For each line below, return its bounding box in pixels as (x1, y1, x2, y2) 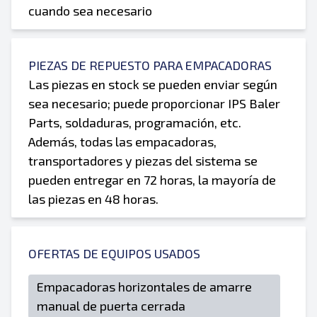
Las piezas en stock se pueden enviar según (28, 76, 277, 92)
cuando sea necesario (28, 3, 152, 18)
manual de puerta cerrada (37, 298, 185, 313)
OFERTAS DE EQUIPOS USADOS (28, 246, 200, 261)
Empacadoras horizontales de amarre (37, 279, 252, 294)
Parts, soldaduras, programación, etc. (28, 115, 241, 130)
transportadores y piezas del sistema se (28, 153, 258, 168)
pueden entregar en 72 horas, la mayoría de (28, 172, 276, 188)
